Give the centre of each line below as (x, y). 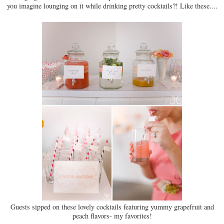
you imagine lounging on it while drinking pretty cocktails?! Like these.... (112, 6)
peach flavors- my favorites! (112, 216)
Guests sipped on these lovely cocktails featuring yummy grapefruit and (112, 207)
